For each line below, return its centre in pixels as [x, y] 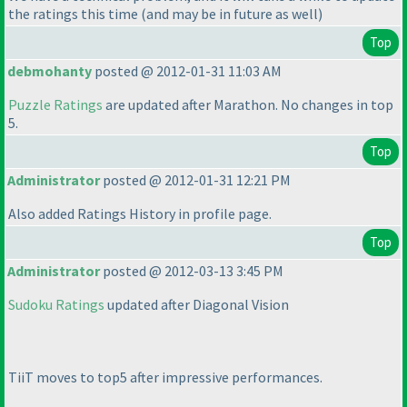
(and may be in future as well [229, 14]
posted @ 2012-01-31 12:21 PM [195, 180]
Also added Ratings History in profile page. [140, 214]
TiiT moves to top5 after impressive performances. [165, 377]
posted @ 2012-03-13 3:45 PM [192, 271]
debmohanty [50, 71]
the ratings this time [74, 14]
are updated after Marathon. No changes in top [248, 105]
